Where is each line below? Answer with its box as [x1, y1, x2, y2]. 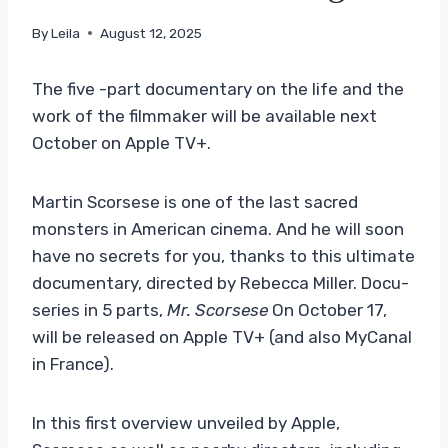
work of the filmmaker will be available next [32, 105, 377, 126]
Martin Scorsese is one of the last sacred [32, 191, 358, 212]
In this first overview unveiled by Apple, [32, 412, 340, 433]
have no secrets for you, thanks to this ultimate [32, 245, 415, 266]
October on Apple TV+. [32, 132, 211, 153]
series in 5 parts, [32, 299, 167, 320]
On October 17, [268, 299, 387, 320]
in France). [32, 353, 114, 374]
